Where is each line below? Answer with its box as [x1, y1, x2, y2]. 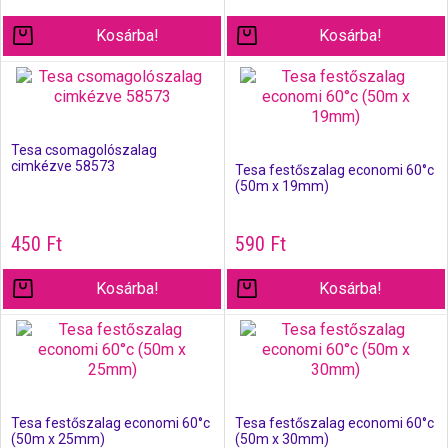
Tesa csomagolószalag [11, 142, 157, 158]
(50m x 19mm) [234, 178, 329, 194]
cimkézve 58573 [11, 158, 115, 174]
